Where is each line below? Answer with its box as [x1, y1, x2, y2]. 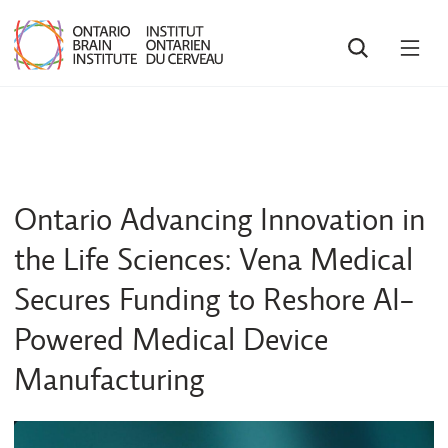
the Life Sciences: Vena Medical [14, 240, 413, 278]
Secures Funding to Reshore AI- [14, 280, 414, 318]
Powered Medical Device [14, 320, 328, 358]
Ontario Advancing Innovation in [14, 200, 425, 238]
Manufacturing [14, 360, 204, 398]
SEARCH [367, 33, 416, 51]
